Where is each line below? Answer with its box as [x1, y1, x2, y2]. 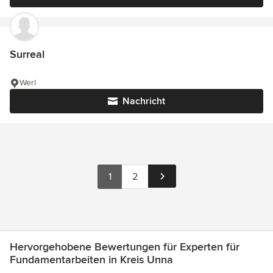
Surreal [10, 48, 44, 62]
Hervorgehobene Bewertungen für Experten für [10, 240, 239, 254]
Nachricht [122, 95, 165, 108]
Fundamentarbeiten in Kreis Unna [10, 253, 173, 267]
